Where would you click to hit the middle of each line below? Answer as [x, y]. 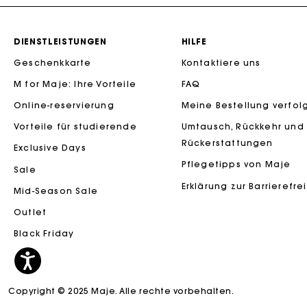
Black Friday [44, 234]
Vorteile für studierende [75, 127]
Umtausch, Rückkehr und [243, 127]
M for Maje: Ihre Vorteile [75, 84]
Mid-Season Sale [56, 191]
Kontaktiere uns [221, 62]
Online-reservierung [64, 106]
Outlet [30, 212]
